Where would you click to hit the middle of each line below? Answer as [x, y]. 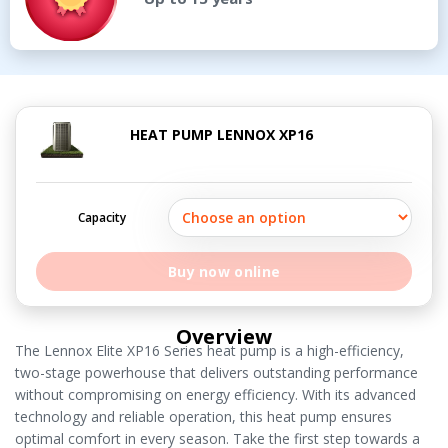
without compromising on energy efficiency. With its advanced [215, 395]
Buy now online [224, 272]
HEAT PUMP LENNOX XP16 [221, 135]
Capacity [101, 218]
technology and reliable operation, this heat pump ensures [203, 417]
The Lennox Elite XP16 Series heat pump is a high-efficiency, [209, 351]
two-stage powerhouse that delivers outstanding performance [216, 373]
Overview [224, 337]
